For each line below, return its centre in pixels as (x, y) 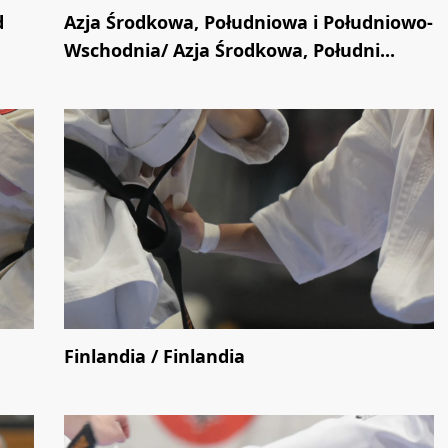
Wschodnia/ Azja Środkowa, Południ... (229, 50)
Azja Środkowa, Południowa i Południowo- (248, 22)
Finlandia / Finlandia (154, 356)
